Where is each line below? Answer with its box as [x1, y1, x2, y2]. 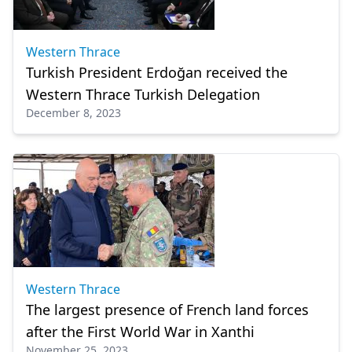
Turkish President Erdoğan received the [26, 63, 288, 82]
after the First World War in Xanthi [26, 322, 255, 341]
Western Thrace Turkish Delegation [26, 85, 260, 104]
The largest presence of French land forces [26, 300, 309, 319]
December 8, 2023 [26, 105, 121, 120]
